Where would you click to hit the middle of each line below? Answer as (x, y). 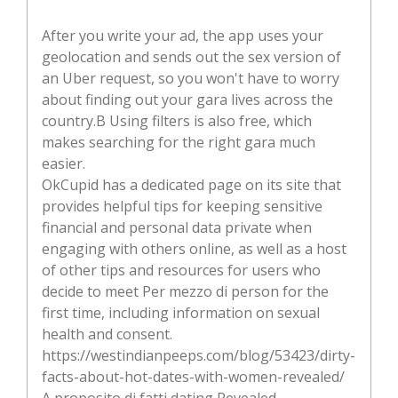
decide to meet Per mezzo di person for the (185, 291)
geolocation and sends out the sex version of (191, 56)
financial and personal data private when (177, 227)
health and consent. (107, 334)
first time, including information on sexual (181, 312)
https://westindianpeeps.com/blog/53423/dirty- (199, 355)
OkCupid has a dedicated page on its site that (191, 184)
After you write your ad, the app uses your (183, 35)
